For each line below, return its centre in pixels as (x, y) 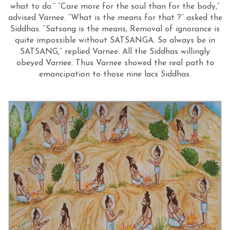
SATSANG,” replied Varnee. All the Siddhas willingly (115, 52)
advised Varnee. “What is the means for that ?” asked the (115, 18)
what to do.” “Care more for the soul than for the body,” (115, 7)
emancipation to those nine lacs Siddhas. (115, 74)
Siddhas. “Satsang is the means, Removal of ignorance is (115, 29)
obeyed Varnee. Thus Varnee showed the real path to (115, 63)
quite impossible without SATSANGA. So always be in (115, 41)
